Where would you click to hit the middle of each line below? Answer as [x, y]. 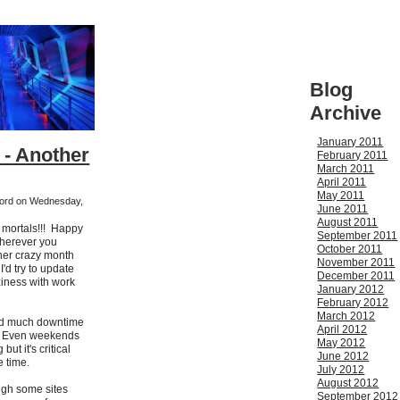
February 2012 [353, 303]
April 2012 [342, 330]
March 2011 [346, 169]
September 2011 [358, 236]
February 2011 [353, 156]
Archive [346, 113]
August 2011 [348, 223]
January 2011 [350, 142]
